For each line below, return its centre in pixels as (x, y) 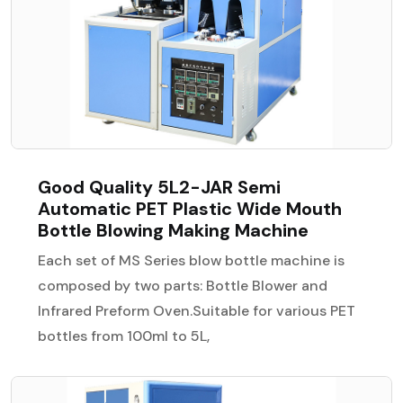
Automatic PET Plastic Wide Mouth (190, 208)
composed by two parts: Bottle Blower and (183, 285)
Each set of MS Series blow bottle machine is (191, 260)
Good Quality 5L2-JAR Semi (159, 187)
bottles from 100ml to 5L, (124, 336)
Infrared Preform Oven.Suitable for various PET (197, 310)
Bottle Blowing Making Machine (173, 230)
